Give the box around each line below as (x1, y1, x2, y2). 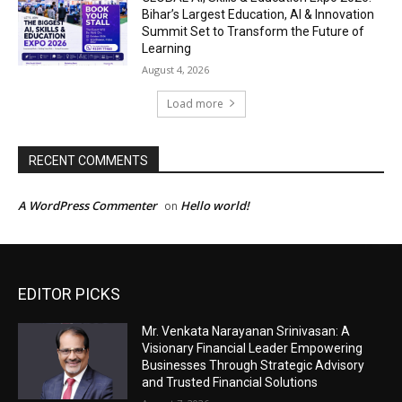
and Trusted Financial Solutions (142, 374, 319, 389)
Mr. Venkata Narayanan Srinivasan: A (142, 323, 351, 338)
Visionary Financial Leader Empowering (142, 340, 363, 355)
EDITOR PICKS (18, 284, 120, 303)
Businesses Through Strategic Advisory (142, 357, 365, 372)
